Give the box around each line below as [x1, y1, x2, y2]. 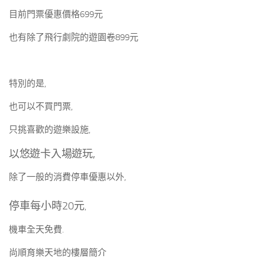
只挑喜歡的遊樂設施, [9, 124, 91, 135]
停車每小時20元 [9, 199, 85, 212]
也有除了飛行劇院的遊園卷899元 [9, 32, 138, 43]
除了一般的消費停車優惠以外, [9, 172, 126, 182]
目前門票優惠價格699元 [9, 9, 103, 20]
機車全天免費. [9, 224, 64, 235]
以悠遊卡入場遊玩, [9, 147, 95, 160]
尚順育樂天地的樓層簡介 [9, 247, 106, 258]
